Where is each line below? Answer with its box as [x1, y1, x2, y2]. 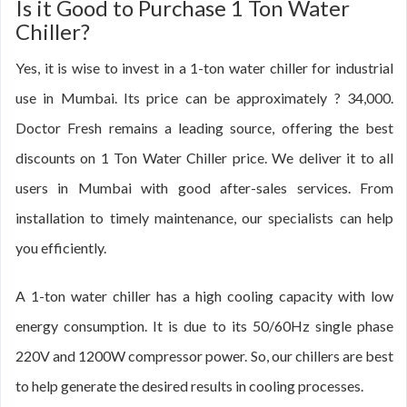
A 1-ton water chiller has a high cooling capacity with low [15, 287, 393, 304]
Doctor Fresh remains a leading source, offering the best [15, 119, 393, 136]
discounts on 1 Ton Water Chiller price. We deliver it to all [15, 149, 393, 166]
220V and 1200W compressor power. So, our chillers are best [15, 347, 393, 364]
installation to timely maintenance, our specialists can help [15, 209, 393, 226]
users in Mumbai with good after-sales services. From [15, 179, 393, 196]
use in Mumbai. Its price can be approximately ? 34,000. [15, 89, 393, 106]
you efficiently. [15, 239, 106, 256]
